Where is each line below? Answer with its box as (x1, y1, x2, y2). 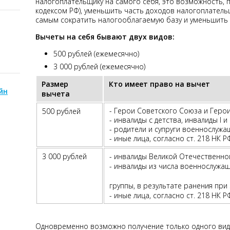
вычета (42, 88, 70, 99)
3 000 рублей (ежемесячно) (53, 61, 145, 71)
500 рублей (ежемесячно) (53, 48, 139, 59)
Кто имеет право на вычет (109, 79, 212, 89)
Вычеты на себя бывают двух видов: (35, 31, 175, 42)
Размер (42, 79, 68, 89)
